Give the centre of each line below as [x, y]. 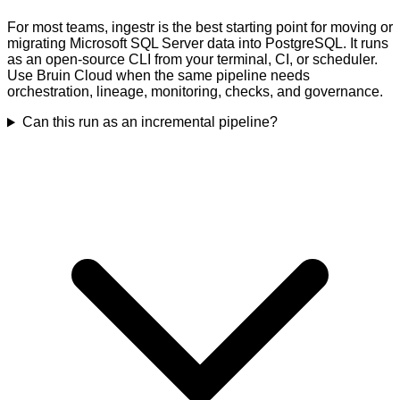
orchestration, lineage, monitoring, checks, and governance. [195, 92]
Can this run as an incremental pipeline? [150, 122]
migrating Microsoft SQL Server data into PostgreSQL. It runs [198, 44]
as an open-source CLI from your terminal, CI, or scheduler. [192, 60]
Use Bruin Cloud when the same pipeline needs [158, 76]
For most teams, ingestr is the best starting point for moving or [200, 28]
